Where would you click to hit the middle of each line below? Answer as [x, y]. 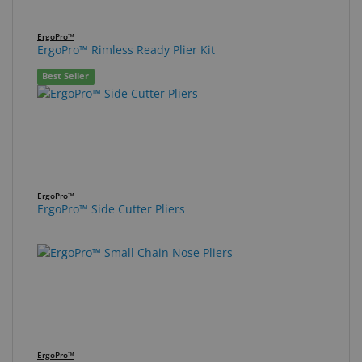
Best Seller [66, 76]
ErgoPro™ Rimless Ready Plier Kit [126, 49]
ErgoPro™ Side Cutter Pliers [111, 208]
